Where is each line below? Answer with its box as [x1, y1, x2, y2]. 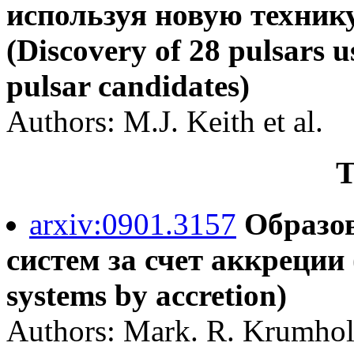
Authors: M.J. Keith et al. [6, 104, 323, 139]
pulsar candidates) [6, 69, 250, 104]
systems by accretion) [6, 277, 287, 312]
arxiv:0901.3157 [29, 206, 236, 241]
